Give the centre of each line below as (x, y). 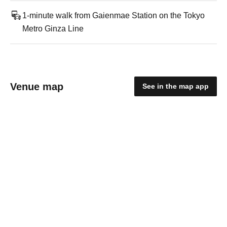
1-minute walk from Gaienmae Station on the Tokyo (113, 15)
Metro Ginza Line (53, 29)
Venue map (37, 86)
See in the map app (176, 86)
